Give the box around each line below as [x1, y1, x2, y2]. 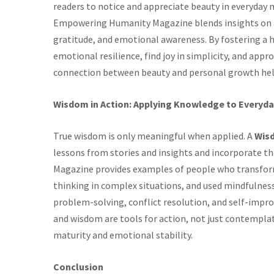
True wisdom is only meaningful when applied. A [53, 130, 254, 142]
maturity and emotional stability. [53, 229, 193, 241]
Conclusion [53, 261, 103, 273]
